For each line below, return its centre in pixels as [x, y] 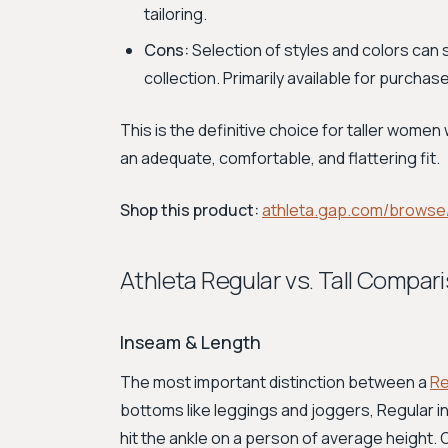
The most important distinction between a [275, 382]
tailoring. [175, 14]
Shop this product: [189, 210]
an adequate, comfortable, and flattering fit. [280, 158]
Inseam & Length [190, 342]
